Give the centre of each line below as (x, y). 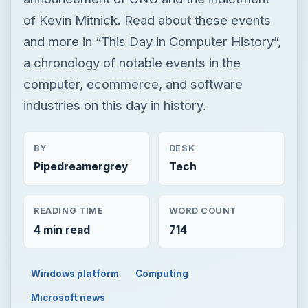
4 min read (62, 230)
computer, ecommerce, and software (133, 84)
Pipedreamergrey (80, 166)
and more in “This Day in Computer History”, (152, 41)
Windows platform (75, 273)
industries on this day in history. (114, 105)
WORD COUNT (203, 211)
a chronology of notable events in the (132, 62)
